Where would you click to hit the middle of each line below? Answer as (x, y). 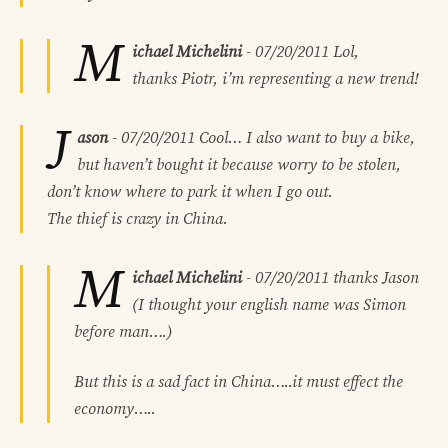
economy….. (115, 408)
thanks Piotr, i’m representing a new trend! (275, 79)
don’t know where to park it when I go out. (190, 192)
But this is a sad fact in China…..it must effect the (238, 381)
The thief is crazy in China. (137, 219)
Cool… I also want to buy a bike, (305, 138)
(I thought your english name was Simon (269, 305)
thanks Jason (374, 278)
